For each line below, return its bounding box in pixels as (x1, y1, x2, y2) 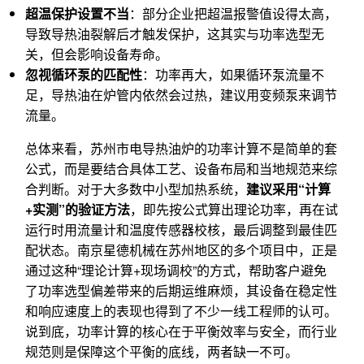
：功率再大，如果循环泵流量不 (142, 65, 324, 84)
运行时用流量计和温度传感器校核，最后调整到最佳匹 (25, 220, 337, 240)
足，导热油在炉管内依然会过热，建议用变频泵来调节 (25, 85, 337, 105)
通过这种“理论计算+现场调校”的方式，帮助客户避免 (25, 261, 327, 280)
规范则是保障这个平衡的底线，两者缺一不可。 (25, 342, 298, 362)
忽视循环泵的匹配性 (25, 65, 142, 84)
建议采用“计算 (246, 180, 331, 199)
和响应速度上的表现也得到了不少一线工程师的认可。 (25, 301, 337, 321)
